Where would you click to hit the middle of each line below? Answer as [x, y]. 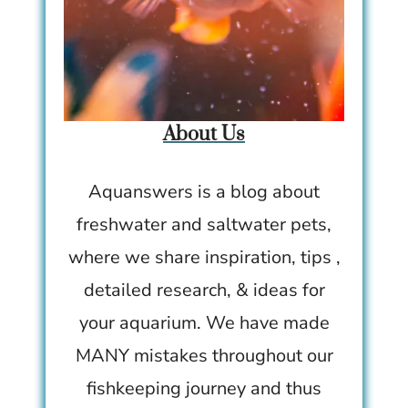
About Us [204, 135]
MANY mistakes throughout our [204, 356]
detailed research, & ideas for [204, 291]
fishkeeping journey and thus [204, 389]
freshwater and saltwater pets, [204, 225]
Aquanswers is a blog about [204, 192]
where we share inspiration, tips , [204, 258]
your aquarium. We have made [204, 323]
